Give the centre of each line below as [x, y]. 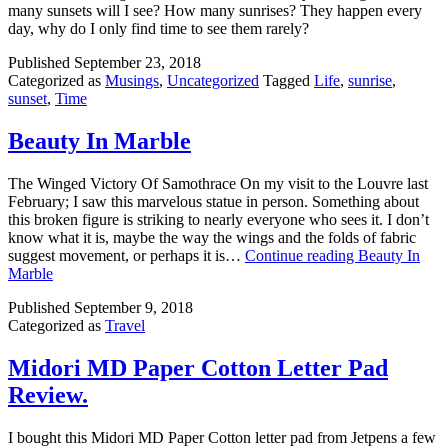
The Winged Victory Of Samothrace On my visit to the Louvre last [218, 184]
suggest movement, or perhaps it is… [126, 256]
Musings [132, 81]
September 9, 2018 [133, 308]
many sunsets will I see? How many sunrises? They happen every [215, 11]
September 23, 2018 [137, 63]
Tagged [288, 81]
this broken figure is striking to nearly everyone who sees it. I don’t [218, 220]
